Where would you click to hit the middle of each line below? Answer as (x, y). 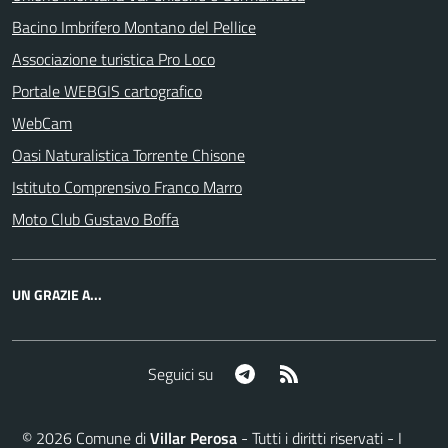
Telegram (285, 372)
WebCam (42, 123)
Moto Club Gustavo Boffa (95, 219)
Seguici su (180, 373)
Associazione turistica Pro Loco (113, 59)
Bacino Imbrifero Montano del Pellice (134, 27)
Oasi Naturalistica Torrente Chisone (128, 155)
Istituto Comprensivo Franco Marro (127, 187)
